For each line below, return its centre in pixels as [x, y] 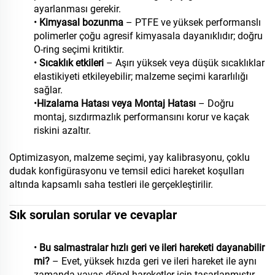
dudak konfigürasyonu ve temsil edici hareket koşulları [127, 171]
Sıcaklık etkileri [73, 63]
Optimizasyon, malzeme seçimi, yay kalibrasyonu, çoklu [130, 158]
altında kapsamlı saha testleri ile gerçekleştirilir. [111, 185]
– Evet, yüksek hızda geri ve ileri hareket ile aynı [154, 261]
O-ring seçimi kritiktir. [79, 50]
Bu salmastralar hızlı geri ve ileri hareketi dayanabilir [152, 248]
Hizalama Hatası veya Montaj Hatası [118, 104]
